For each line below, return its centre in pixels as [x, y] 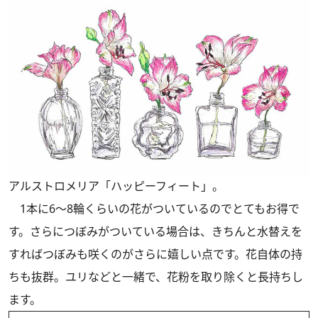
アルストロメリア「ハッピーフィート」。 [116, 186]
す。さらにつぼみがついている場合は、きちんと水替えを [155, 232]
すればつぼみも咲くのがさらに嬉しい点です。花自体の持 [155, 254]
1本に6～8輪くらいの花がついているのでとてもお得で [154, 209]
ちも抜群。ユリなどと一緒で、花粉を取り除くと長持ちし [156, 277]
